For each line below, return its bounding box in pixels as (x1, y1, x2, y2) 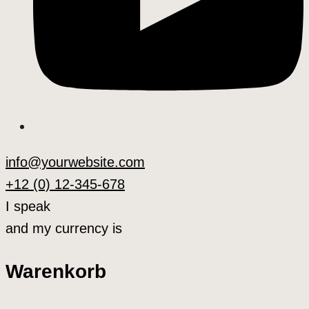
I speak (6, 199, 50, 215)
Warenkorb (6, 259, 106, 282)
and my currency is (6, 221, 122, 237)
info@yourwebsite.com (6, 154, 145, 170)
